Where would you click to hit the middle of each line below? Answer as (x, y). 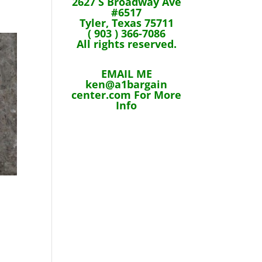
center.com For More (127, 94)
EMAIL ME (126, 73)
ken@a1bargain (127, 84)
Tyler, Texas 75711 (126, 23)
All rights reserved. (126, 44)
